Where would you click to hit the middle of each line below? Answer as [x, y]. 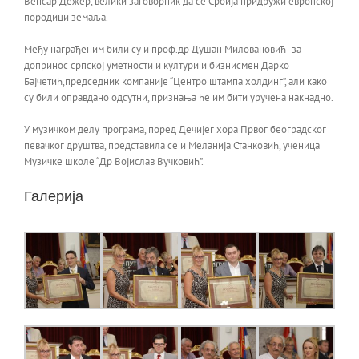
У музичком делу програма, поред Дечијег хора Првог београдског [175, 129]
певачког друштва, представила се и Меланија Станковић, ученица [172, 145]
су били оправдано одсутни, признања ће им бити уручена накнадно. [179, 97]
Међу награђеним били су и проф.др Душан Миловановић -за [163, 49]
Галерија [54, 196]
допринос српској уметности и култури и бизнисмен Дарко [157, 65]
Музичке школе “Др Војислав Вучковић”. [114, 161]
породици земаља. [66, 17]
